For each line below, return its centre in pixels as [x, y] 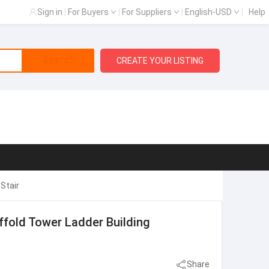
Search [58, 61]
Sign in [50, 12]
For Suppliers [148, 12]
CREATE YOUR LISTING [160, 61]
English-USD [209, 12]
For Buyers [89, 12]
